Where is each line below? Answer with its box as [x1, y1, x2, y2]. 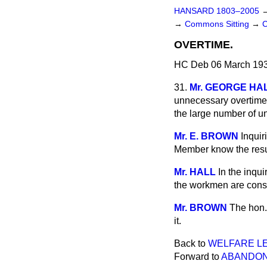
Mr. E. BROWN [174, 131, 238, 141]
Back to [174, 238, 208, 249]
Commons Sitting [185, 20, 252, 29]
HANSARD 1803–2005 [174, 7, 259, 15]
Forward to [174, 252, 221, 262]
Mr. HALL [174, 167, 216, 177]
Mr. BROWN [174, 203, 227, 213]
